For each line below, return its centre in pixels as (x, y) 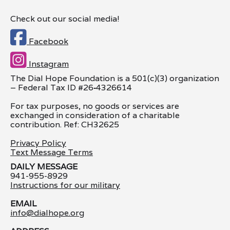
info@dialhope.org (47, 213)
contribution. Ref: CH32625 (65, 124)
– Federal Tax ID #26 (52, 87)
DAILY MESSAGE (44, 166)
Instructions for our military (65, 185)
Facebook (47, 41)
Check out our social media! (65, 18)
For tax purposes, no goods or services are (95, 106)
